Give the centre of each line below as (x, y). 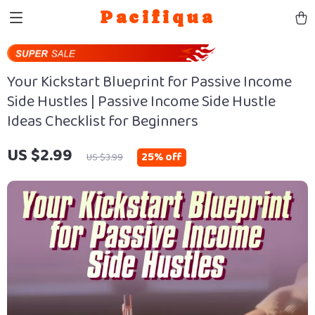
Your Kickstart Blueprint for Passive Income (149, 82)
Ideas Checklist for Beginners (103, 121)
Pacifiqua (157, 17)
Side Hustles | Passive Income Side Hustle (141, 102)
